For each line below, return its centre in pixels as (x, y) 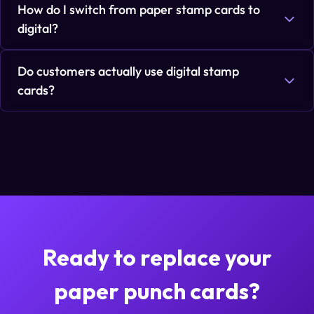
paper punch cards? (157, 291)
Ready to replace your (157, 257)
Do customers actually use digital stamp (128, 71)
